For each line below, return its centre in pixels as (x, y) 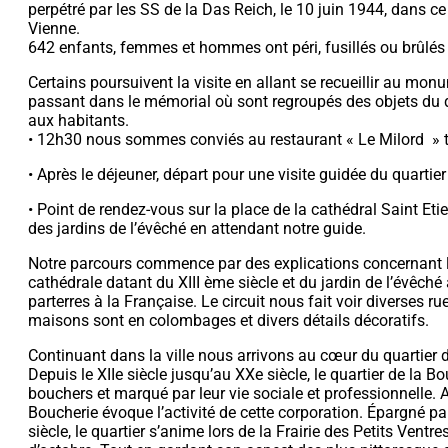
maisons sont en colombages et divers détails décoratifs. (228, 320)
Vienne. (54, 28)
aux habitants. (78, 120)
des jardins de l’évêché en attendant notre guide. (197, 228)
